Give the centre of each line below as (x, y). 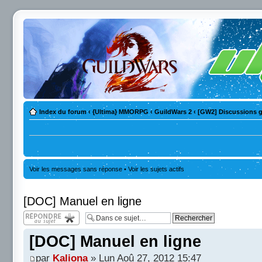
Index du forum (63, 112)
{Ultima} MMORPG (120, 112)
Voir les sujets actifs (156, 169)
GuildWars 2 (173, 112)
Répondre (37, 214)
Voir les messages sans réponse (76, 169)
